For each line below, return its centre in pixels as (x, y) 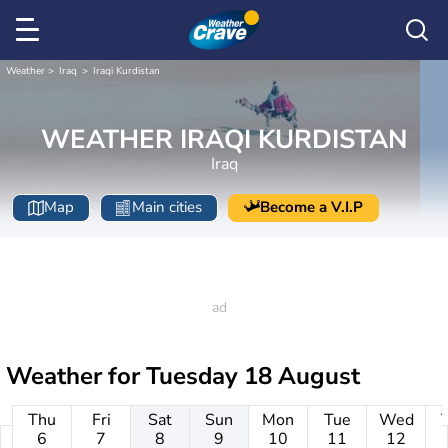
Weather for (76, 376)
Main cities (167, 207)
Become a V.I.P (311, 207)
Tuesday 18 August (253, 376)
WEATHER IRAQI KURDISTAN (224, 139)
